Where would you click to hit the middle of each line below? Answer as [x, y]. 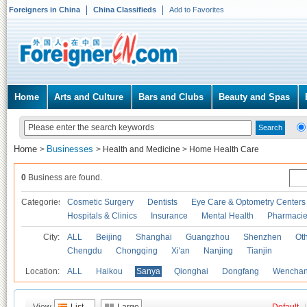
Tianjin [259, 251]
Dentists [162, 202]
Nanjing [218, 251]
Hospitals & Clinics [102, 216]
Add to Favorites [197, 10]
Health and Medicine [142, 149]
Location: [42, 271]
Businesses [71, 149]
